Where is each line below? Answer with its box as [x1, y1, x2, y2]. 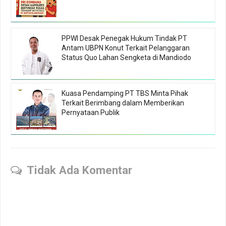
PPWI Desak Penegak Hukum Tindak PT [62, 34, 187, 42]
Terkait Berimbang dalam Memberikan [62, 98, 184, 107]
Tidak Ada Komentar [27, 163, 132, 177]
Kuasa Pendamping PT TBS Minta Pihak [62, 89, 188, 97]
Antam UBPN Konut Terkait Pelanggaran [62, 43, 190, 52]
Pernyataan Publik [62, 108, 120, 117]
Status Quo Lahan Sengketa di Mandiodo [62, 53, 191, 62]
